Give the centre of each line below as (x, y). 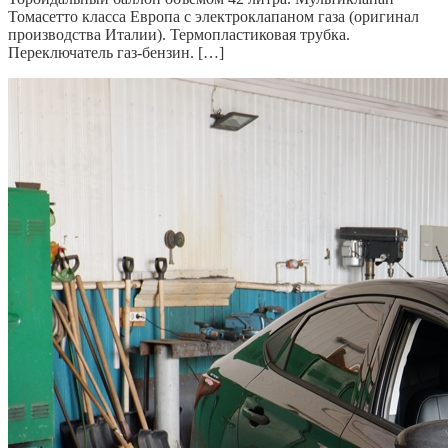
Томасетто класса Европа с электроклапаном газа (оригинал (213, 16)
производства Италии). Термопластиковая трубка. (179, 34)
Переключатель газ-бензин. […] (116, 52)
